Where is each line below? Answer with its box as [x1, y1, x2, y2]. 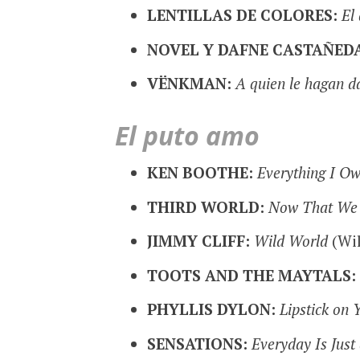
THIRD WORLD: [146, 196, 264, 217]
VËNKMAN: [146, 73, 231, 94]
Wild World [253, 231, 328, 252]
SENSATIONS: [146, 333, 247, 354]
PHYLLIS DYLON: [146, 299, 276, 320]
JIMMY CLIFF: [146, 231, 254, 252]
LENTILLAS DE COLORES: [146, 5, 342, 26]
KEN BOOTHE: [146, 162, 257, 183]
